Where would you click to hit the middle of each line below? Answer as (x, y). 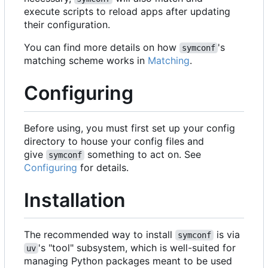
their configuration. (67, 25)
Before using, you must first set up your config (130, 128)
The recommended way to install (100, 235)
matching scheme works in (86, 61)
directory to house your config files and (114, 141)
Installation (75, 200)
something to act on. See (143, 154)
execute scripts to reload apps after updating (127, 12)
